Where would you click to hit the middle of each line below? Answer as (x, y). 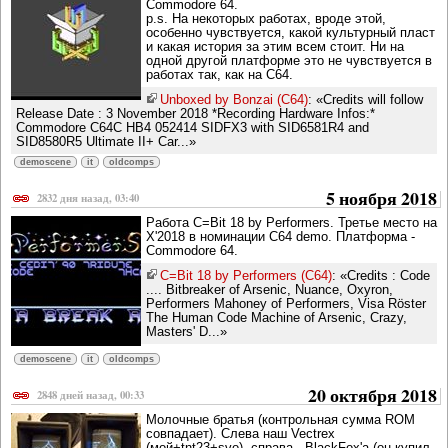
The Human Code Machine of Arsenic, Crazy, (276, 318)
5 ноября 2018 (381, 198)
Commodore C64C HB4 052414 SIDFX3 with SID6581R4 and (192, 128)
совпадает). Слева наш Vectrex (240, 434)
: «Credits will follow (365, 100)
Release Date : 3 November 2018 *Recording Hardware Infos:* (195, 114)
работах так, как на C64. (219, 75)
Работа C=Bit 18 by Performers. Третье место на (291, 223)
